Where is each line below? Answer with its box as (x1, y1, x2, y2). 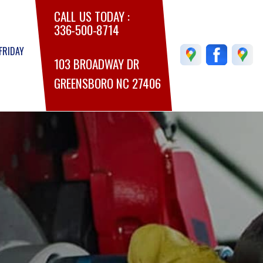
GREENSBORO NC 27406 (54, 73, 161, 92)
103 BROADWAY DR (54, 54, 139, 73)
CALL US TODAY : (54, 7, 130, 25)
